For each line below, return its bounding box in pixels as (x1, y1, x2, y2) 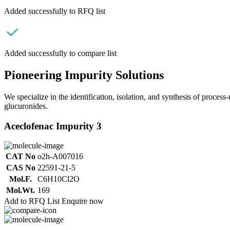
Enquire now (62, 197, 104, 206)
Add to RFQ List (4, 197, 60, 206)
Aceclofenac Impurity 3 (4, 120, 102, 131)
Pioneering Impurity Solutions (4, 68, 164, 82)
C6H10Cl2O (37, 175, 80, 184)
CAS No (6, 163, 35, 172)
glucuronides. (4, 101, 48, 110)
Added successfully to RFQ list (4, 7, 105, 15)
